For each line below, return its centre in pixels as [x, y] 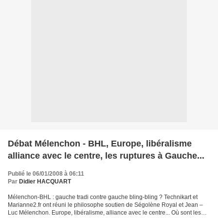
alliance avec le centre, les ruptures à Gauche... [106, 156]
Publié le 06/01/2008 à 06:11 [46, 174]
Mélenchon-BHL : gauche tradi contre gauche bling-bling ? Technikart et [103, 197]
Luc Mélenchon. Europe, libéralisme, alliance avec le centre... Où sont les [104, 213]
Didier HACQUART [45, 182]
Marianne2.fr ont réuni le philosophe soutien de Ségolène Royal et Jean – [105, 205]
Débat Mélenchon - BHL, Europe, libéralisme [100, 144]
